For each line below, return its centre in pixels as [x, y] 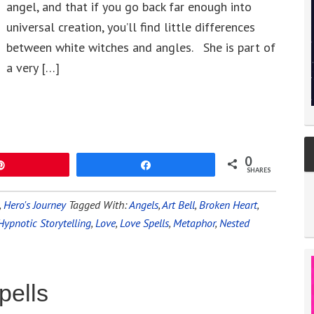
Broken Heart [228, 205]
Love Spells [144, 223]
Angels [144, 205]
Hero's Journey [35, 205]
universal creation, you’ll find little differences [131, 27]
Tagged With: [99, 205]
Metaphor [194, 223]
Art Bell [178, 205]
